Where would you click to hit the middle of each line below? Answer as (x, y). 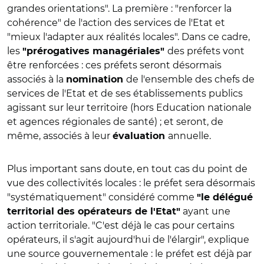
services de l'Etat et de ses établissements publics (125, 93)
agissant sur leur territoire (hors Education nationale (129, 107)
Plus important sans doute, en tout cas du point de (127, 169)
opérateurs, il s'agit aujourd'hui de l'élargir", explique (128, 239)
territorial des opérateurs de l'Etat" (94, 211)
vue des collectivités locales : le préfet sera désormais (131, 183)
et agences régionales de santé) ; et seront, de (115, 121)
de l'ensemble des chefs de (190, 79)
